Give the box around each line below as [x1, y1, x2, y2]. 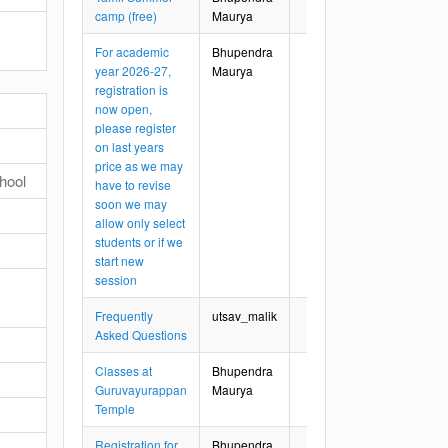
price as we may [95, 156, 183, 174]
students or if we [95, 232, 183, 250]
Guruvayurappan [95, 380, 187, 398]
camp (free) [95, 6, 157, 24]
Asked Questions [95, 325, 187, 343]
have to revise [95, 175, 171, 193]
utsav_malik [212, 306, 277, 324]
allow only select [95, 213, 185, 231]
